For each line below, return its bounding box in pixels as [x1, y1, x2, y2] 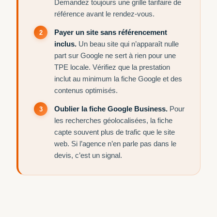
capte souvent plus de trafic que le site [54, 128, 175, 136]
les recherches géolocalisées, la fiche [54, 116, 172, 124]
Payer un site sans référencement [54, 28, 167, 36]
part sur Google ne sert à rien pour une [54, 51, 176, 60]
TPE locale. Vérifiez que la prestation [54, 63, 170, 71]
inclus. [54, 40, 77, 48]
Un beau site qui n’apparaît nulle [77, 40, 179, 48]
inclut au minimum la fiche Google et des [54, 75, 182, 83]
